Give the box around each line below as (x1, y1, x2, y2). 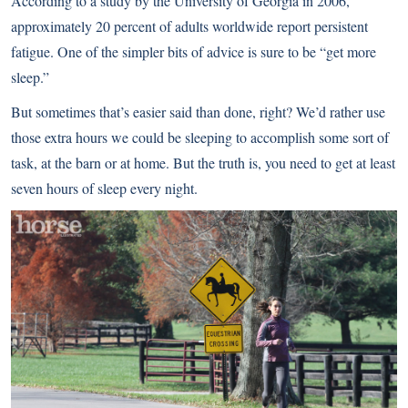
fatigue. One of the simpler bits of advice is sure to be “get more (11, 42, 376, 61)
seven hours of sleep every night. (11, 178, 198, 198)
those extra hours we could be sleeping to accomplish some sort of (11, 127, 389, 147)
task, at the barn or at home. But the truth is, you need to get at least (11, 153, 395, 172)
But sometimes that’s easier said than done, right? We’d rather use (11, 102, 385, 121)
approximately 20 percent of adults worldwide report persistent (11, 16, 368, 36)
